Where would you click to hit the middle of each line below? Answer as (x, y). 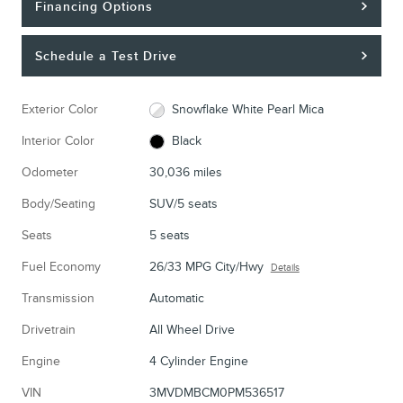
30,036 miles (185, 173)
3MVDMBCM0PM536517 (216, 393)
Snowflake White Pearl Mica (248, 110)
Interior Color (58, 141)
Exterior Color (60, 110)
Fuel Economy (61, 267)
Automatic (176, 299)
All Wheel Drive (192, 330)
